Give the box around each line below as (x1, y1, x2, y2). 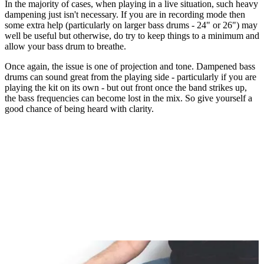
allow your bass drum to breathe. (5, 41, 126, 52)
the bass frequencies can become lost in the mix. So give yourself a (5, 93, 252, 104)
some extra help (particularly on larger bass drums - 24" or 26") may (5, 20, 258, 31)
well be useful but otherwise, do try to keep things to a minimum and (5, 31, 259, 41)
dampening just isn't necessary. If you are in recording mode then (5, 9, 245, 20)
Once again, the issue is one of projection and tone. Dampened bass (5, 61, 255, 72)
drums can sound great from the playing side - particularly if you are (5, 72, 256, 82)
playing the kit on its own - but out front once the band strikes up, (5, 82, 247, 93)
